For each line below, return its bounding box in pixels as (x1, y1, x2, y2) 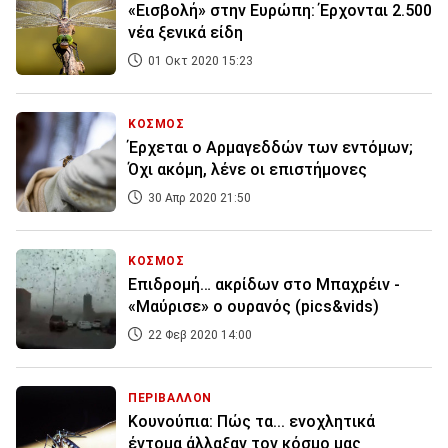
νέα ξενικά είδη (128, 23, 243, 43)
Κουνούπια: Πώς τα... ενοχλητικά (128, 412, 375, 432)
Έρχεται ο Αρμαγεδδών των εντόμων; (128, 138, 413, 158)
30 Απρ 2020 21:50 (145, 191, 251, 206)
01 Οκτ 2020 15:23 (145, 54, 253, 69)
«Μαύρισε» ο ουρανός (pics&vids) (128, 297, 379, 317)
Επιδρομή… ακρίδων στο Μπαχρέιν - (128, 275, 400, 295)
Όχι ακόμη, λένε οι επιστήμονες (128, 160, 367, 180)
